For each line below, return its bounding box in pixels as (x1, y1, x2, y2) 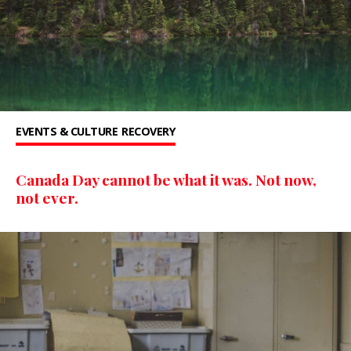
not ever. (16, 187, 78, 208)
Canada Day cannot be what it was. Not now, (16, 169, 317, 190)
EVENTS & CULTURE (16, 124, 118, 139)
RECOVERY (121, 124, 175, 139)
